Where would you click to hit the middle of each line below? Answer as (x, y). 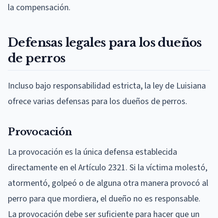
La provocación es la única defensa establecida (92, 152)
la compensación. (39, 7)
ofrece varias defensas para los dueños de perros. (98, 101)
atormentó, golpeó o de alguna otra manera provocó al (108, 183)
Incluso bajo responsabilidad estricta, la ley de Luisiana (107, 86)
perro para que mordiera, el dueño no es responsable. (104, 199)
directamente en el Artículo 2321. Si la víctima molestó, (108, 167)
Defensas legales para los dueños (105, 42)
